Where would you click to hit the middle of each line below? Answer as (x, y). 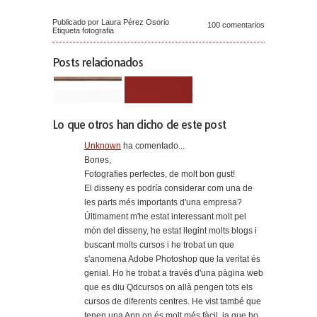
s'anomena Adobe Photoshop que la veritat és (172, 259)
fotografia (98, 30)
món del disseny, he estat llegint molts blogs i (171, 230)
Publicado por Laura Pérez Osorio (111, 22)
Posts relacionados (98, 62)
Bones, (98, 160)
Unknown (103, 145)
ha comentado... (153, 145)
